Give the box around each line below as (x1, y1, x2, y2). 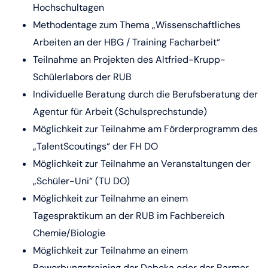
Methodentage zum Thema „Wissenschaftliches (33, 19, 240, 31)
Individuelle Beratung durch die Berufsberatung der (33, 88, 258, 100)
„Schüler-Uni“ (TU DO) (33, 175, 130, 187)
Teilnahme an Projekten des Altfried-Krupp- (33, 53, 226, 66)
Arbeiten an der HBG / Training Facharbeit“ (33, 36, 220, 48)
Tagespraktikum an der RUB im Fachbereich (33, 209, 224, 222)
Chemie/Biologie (33, 227, 105, 239)
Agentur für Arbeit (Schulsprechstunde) (33, 105, 207, 118)
